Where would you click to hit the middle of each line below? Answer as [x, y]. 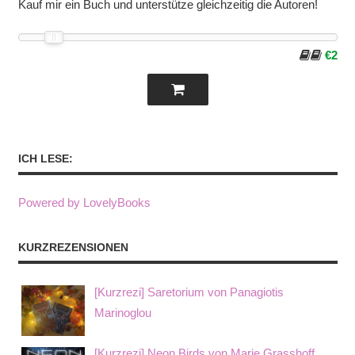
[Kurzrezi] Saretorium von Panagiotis [189, 292]
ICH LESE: [45, 158]
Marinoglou [123, 312]
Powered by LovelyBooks [84, 203]
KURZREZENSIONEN [73, 248]
